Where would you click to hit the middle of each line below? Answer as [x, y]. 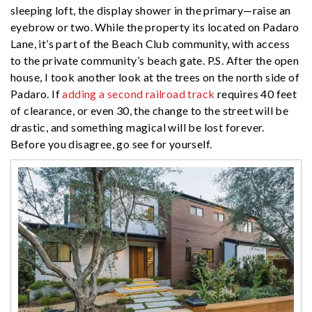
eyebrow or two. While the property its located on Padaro [155, 27]
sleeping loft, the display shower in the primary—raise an [151, 10]
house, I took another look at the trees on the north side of [155, 77]
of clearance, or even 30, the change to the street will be [150, 111]
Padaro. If [37, 94]
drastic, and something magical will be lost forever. [138, 127]
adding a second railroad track [139, 94]
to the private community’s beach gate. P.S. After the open [155, 61]
